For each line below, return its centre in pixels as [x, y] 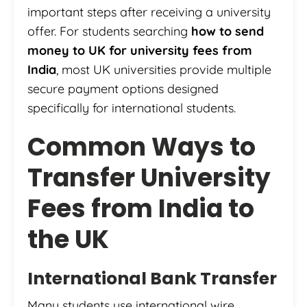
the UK [68, 239]
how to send [228, 31]
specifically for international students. [132, 108]
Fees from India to [141, 208]
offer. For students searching [109, 31]
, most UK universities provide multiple [164, 69]
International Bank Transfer [152, 278]
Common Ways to [142, 147]
